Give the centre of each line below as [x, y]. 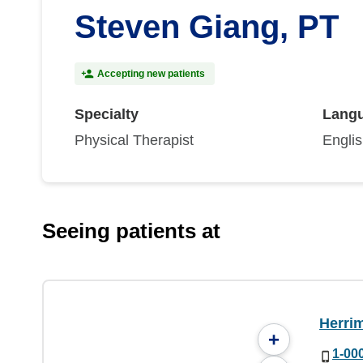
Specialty [107, 114]
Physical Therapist [134, 140]
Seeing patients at [131, 231]
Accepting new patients [151, 74]
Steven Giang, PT [207, 27]
